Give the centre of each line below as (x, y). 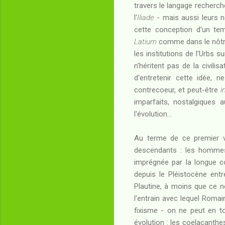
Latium (145, 41)
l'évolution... (153, 114)
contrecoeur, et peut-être (178, 90)
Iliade (146, 17)
